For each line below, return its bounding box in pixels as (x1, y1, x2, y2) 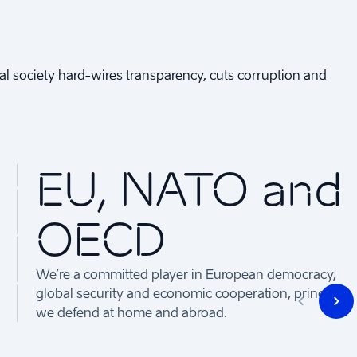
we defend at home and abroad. (36, 304, 228, 320)
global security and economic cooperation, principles (36, 284, 353, 301)
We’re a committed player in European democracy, (36, 265, 337, 282)
